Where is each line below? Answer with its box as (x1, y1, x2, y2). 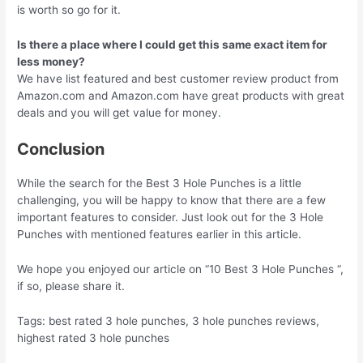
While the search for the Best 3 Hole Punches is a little (17, 177, 302, 190)
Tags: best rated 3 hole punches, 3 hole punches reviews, (17, 314, 320, 327)
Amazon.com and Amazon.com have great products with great (17, 89, 345, 103)
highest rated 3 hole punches (17, 331, 170, 344)
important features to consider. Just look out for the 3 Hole (17, 211, 324, 224)
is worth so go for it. (17, 3, 122, 17)
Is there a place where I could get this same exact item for (17, 38, 328, 52)
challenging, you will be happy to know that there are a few (17, 194, 327, 207)
